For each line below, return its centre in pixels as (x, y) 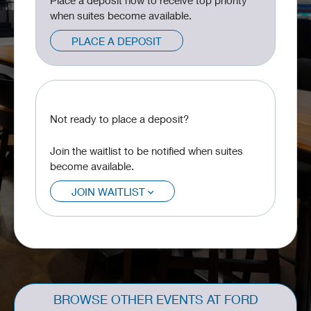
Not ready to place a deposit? (119, 119)
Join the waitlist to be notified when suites (146, 151)
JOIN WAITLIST (110, 192)
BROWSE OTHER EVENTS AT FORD (155, 299)
